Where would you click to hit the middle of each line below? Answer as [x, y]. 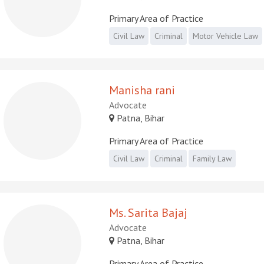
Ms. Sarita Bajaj [148, 212]
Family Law [212, 158]
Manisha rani [142, 90]
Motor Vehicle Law [226, 36]
